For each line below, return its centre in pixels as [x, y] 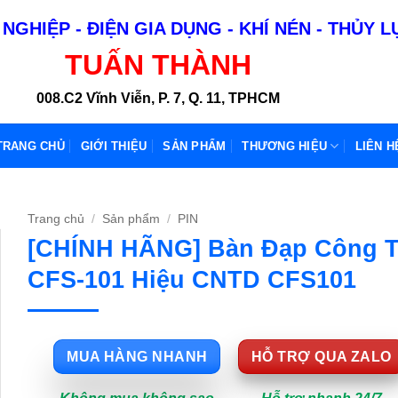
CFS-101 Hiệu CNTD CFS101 [191, 279]
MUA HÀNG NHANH [137, 356]
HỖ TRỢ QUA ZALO [321, 356]
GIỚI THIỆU [114, 146]
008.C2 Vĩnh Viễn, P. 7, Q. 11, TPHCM [158, 98]
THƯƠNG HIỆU [285, 146]
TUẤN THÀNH [158, 65]
